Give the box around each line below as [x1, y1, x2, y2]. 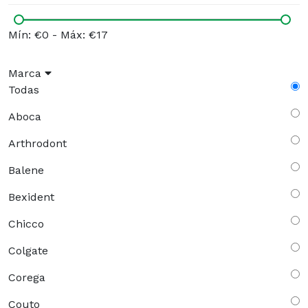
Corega [8, 271, 45, 285]
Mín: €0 [8, 28, 49, 42]
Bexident [8, 190, 54, 204]
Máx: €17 [60, 28, 108, 42]
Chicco [8, 217, 44, 231]
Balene [8, 164, 44, 177]
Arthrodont [8, 137, 67, 151]
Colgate [8, 244, 48, 258]
